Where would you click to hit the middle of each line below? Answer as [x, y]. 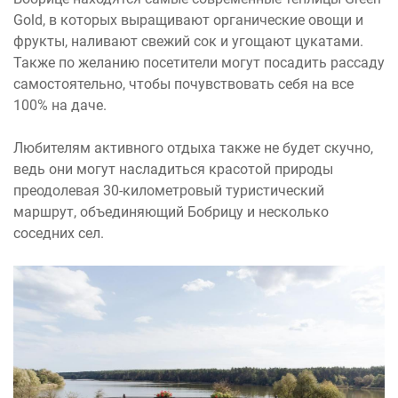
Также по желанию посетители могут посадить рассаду [199, 63]
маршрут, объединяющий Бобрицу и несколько [171, 212]
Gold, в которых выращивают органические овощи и [188, 20]
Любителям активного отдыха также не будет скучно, [193, 148]
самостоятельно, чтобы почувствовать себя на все [183, 84]
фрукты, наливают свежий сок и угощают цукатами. [188, 41]
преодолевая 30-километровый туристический [169, 191]
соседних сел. [59, 233]
